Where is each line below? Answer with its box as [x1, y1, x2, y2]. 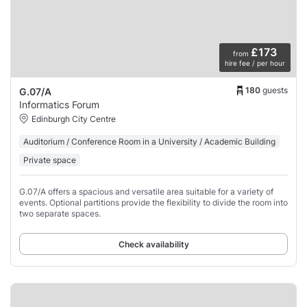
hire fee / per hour [225, 58, 285, 67]
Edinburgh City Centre [32, 113, 116, 124]
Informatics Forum [19, 98, 99, 110]
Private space [23, 154, 76, 165]
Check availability [118, 238, 189, 249]
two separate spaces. [19, 208, 101, 219]
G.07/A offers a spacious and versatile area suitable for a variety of [19, 186, 273, 197]
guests [262, 85, 288, 96]
